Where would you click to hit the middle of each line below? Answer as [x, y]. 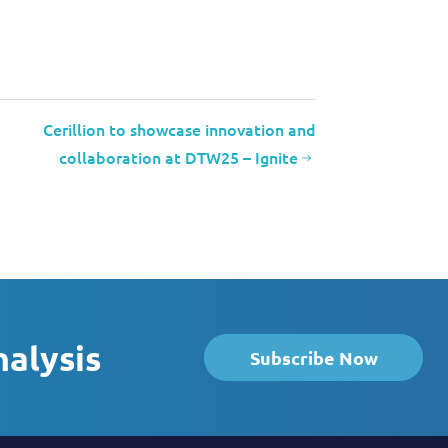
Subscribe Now [313, 357]
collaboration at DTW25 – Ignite [180, 157]
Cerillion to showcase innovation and [179, 129]
